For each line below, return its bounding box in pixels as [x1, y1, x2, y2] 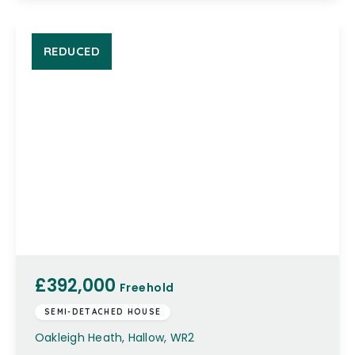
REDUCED [44, 44, 101, 59]
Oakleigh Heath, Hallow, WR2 [35, 330, 195, 345]
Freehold [120, 280, 174, 296]
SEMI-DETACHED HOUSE [44, 307, 162, 317]
